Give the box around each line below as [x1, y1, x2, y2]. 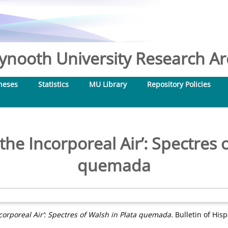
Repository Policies [147, 79, 211, 89]
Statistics [38, 79, 69, 89]
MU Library [89, 79, 127, 89]
